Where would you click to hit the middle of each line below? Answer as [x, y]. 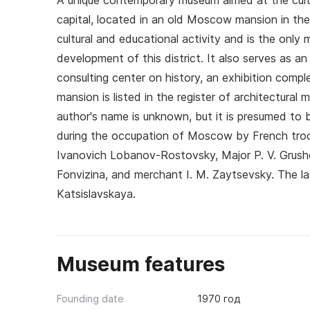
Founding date [90, 299]
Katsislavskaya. [96, 194]
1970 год [218, 299]
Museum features [141, 264]
